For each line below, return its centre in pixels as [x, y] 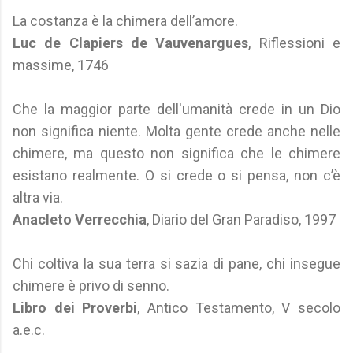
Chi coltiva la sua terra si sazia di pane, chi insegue [176, 264]
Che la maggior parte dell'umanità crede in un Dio [176, 109]
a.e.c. [29, 330]
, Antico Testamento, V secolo [239, 308]
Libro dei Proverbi [75, 308]
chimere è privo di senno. [91, 286]
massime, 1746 [61, 65]
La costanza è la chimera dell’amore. [125, 21]
